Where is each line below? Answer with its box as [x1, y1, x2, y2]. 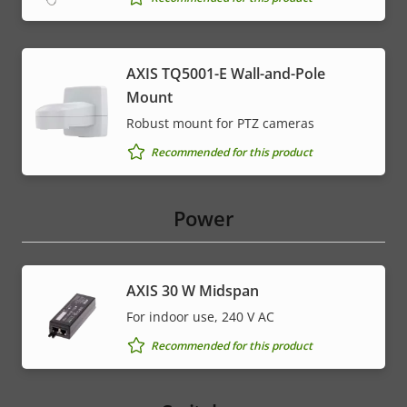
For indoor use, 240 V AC [126, 308, 274, 326]
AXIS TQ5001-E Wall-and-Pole [126, 64, 325, 84]
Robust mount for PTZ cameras [126, 114, 314, 133]
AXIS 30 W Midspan [126, 281, 259, 302]
